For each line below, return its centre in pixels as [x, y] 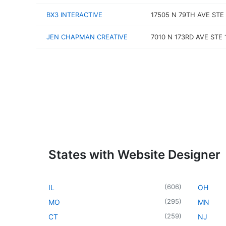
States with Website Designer [134, 154]
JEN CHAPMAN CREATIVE [87, 37]
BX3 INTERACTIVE [74, 15]
